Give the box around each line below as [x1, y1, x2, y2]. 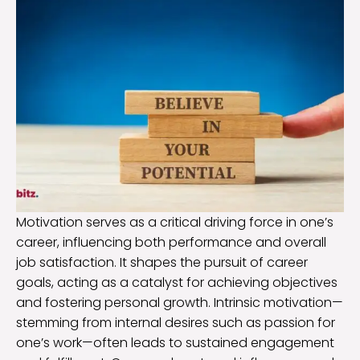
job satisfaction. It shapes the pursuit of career [16, 253, 308, 272]
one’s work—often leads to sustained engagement [16, 333, 334, 353]
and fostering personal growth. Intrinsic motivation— [16, 293, 343, 313]
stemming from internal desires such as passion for [16, 313, 335, 333]
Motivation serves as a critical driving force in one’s [16, 213, 333, 232]
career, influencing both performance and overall [16, 233, 326, 252]
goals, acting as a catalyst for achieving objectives [16, 273, 337, 292]
